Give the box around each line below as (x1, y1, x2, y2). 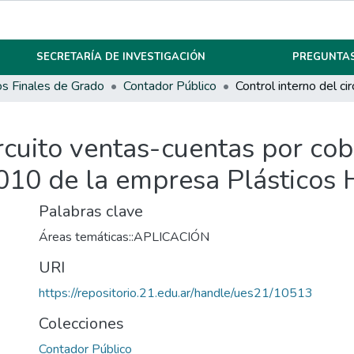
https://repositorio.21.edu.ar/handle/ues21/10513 (39, 284, 313, 303)
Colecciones (39, 313, 124, 335)
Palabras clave (39, 201, 143, 223)
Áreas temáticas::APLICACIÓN (39, 228, 209, 247)
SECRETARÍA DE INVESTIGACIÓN (36, 50, 206, 64)
